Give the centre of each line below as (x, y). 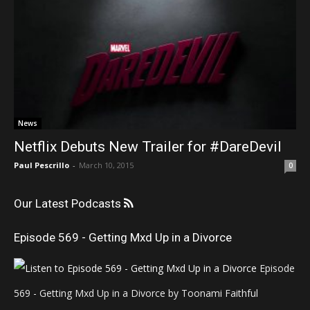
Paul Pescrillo (42, 165)
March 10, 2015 (106, 165)
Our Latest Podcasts (69, 203)
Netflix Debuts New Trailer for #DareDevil (148, 146)
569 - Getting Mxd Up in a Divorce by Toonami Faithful (136, 293)
